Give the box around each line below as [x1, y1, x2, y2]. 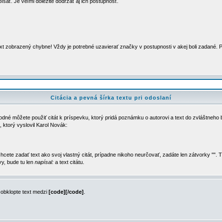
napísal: [35, 159, 54, 165]
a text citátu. [54, 159, 84, 165]
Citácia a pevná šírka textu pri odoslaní [51, 95, 171, 101]
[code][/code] [49, 189, 84, 195]
